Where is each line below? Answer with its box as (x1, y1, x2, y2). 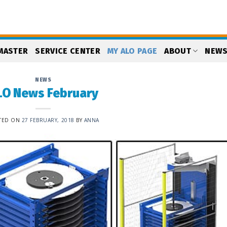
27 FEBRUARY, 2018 (21, 116, 74, 124)
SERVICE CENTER (35, 46, 100, 56)
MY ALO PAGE (107, 46, 158, 56)
